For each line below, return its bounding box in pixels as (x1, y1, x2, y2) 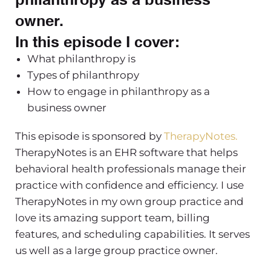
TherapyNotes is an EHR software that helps (15, 146, 238, 158)
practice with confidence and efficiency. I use (15, 178, 244, 191)
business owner (27, 101, 106, 114)
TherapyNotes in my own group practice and (15, 195, 244, 207)
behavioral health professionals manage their (15, 162, 246, 175)
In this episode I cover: (15, 29, 179, 51)
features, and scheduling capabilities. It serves (15, 227, 250, 240)
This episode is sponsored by (15, 129, 164, 142)
